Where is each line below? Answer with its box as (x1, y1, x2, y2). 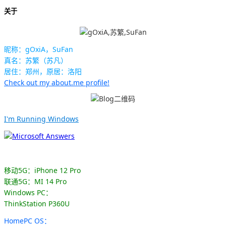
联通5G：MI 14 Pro (4, 176, 67, 186)
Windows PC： (4, 187, 52, 197)
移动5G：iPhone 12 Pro (4, 165, 81, 175)
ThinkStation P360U (4, 198, 70, 208)
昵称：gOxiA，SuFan (4, 44, 73, 54)
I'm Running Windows (4, 114, 79, 124)
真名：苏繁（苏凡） (4, 55, 68, 65)
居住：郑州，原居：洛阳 (4, 66, 82, 76)
